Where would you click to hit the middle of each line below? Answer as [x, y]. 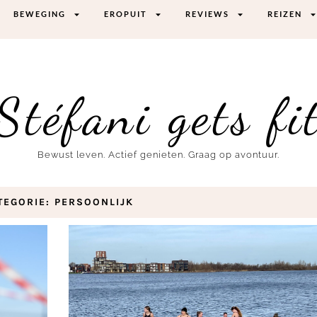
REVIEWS [208, 14]
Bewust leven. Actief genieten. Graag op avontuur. [158, 155]
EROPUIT [126, 14]
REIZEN [285, 14]
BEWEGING [40, 14]
